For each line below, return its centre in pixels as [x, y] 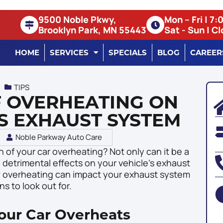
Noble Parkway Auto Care [59, 137]
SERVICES [69, 52]
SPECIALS [128, 52]
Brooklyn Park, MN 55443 [92, 30]
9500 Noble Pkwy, [77, 19]
